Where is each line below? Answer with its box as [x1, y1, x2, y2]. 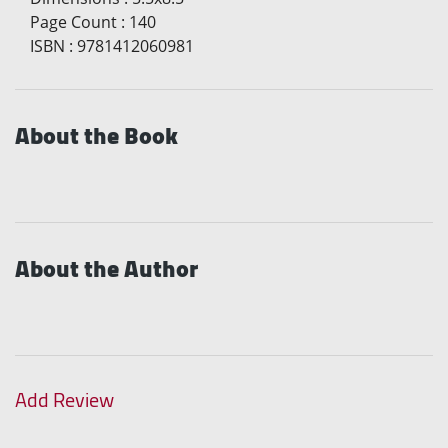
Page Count [30, 10, 117, 33]
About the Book [15, 112, 178, 158]
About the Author [15, 245, 198, 291]
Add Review [15, 380, 114, 418]
